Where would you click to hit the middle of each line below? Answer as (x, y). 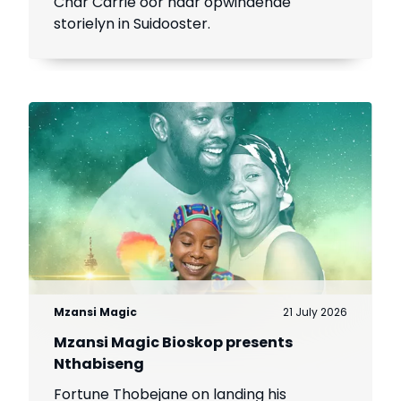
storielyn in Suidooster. (132, 24)
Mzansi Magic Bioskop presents (174, 342)
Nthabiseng (99, 363)
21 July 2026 (315, 311)
